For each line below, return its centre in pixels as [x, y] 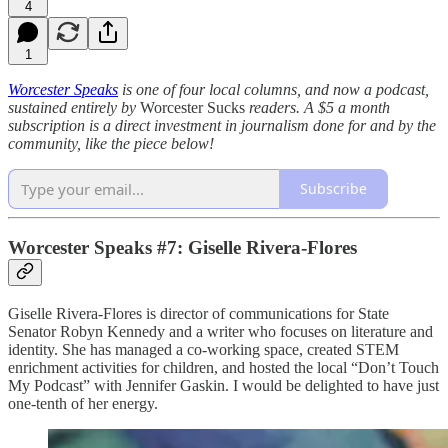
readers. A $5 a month [319, 107]
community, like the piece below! [111, 143]
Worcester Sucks [194, 107]
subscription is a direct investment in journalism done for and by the [222, 125]
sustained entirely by [74, 107]
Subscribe [333, 189]
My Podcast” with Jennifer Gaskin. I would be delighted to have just [223, 385]
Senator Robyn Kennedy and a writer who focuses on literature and [220, 331]
